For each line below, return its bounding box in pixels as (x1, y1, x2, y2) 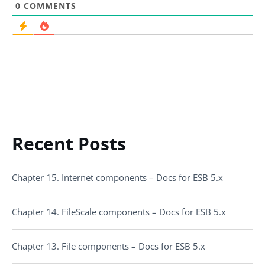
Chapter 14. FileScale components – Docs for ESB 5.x (12, 206, 226, 218)
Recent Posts (12, 131, 126, 156)
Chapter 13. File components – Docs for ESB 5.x (12, 240, 205, 253)
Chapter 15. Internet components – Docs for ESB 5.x (12, 172, 223, 184)
